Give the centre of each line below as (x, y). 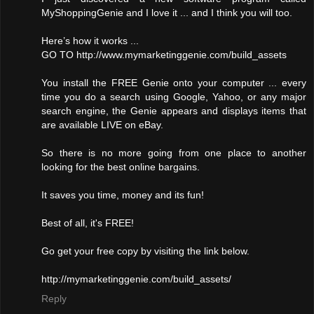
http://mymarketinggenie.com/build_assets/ (136, 279)
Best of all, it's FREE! (88, 223)
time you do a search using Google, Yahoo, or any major (174, 96)
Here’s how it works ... (90, 40)
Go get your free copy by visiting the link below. (145, 251)
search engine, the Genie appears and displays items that (174, 110)
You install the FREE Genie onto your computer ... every (174, 82)
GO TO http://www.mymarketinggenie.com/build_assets (164, 54)
